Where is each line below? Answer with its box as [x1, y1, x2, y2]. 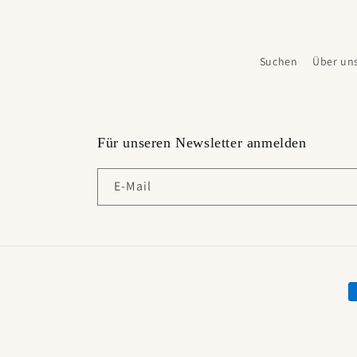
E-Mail [114, 178, 151, 194]
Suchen [259, 54, 298, 69]
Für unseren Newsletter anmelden [97, 135, 307, 151]
